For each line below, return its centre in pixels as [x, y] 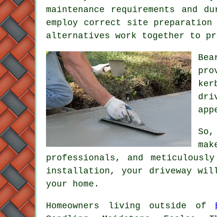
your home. [73, 184]
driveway [170, 171]
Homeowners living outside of [131, 206]
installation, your [98, 171]
